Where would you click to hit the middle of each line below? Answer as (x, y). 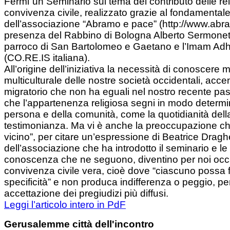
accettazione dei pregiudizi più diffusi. (86, 194)
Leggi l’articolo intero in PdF (65, 205)
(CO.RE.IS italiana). (48, 58)
